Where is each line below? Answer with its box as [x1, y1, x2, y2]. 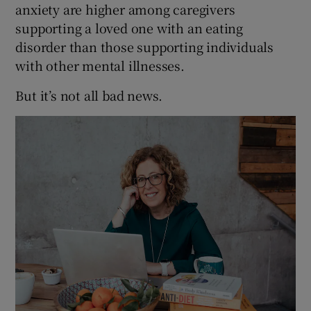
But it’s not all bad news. [15, 86, 163, 105]
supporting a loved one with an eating [15, 19, 244, 37]
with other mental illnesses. [15, 56, 185, 75]
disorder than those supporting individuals [15, 37, 274, 56]
